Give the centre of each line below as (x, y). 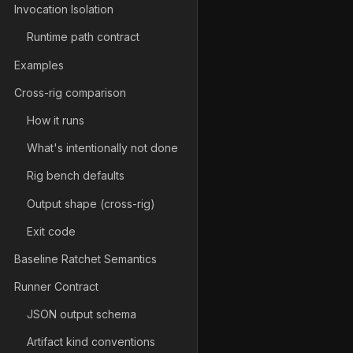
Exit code (51, 231)
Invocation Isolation (64, 9)
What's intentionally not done (102, 148)
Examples (39, 65)
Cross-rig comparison (70, 92)
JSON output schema (82, 314)
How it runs (56, 120)
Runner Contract (56, 287)
